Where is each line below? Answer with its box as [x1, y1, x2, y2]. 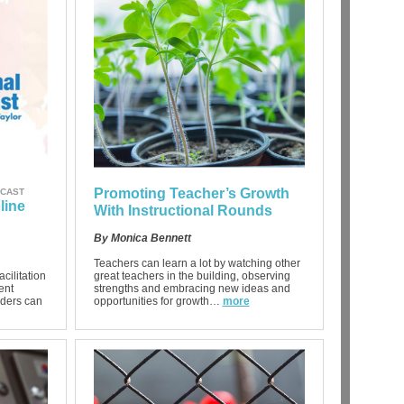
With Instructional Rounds [93, 203, 272, 218]
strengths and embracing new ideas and [93, 282, 290, 295]
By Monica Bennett [93, 232, 191, 244]
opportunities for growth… [93, 295, 220, 308]
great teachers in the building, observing [93, 270, 290, 282]
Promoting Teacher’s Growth [93, 186, 289, 201]
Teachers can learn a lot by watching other [93, 257, 300, 270]
